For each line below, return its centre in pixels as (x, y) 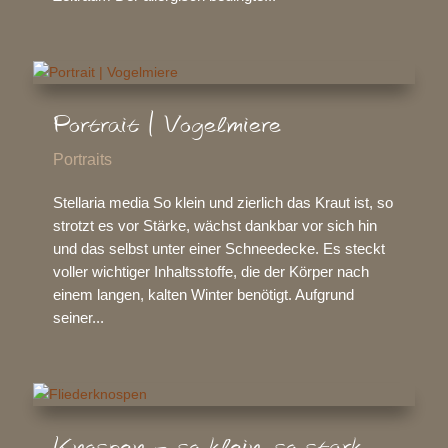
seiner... (78, 318)
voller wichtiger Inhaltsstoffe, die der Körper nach (210, 272)
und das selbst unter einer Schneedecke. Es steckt (218, 249)
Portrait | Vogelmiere (166, 126)
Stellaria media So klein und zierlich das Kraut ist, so (222, 203)
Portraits (82, 160)
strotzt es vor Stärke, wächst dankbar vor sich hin (214, 226)
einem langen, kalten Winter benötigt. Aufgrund (203, 295)
